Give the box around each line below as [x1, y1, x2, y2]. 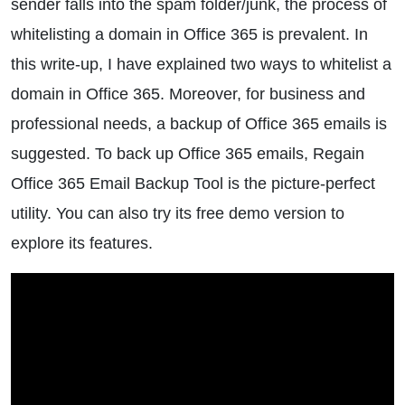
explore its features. [11, 234, 153, 252]
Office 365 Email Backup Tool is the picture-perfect [11, 174, 375, 193]
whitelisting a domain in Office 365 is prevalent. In [11, 25, 368, 43]
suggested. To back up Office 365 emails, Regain [11, 145, 364, 163]
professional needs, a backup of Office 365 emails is [11, 115, 387, 133]
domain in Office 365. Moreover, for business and [11, 85, 365, 103]
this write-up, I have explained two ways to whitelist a [11, 55, 391, 73]
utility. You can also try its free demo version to [11, 204, 344, 222]
